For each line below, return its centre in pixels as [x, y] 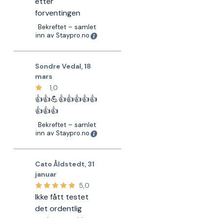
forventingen [58, 13]
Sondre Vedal [58, 66]
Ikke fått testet [62, 197]
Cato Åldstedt [60, 164]
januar [46, 174]
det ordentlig [59, 209]
